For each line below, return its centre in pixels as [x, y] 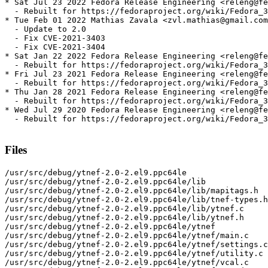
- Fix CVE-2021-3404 [55, 47]
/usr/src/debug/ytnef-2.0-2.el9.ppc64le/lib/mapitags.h [132, 190]
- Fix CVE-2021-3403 [55, 38]
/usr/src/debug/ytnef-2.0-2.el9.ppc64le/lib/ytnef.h [124, 217]
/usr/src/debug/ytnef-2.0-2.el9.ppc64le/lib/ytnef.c [124, 208]
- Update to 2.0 [45, 29]
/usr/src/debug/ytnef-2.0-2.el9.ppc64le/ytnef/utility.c [134, 253]
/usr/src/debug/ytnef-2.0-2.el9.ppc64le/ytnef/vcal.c [127, 262]
